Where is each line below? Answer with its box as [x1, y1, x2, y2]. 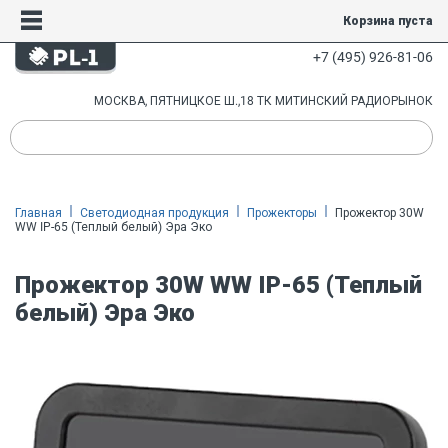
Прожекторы [247, 206, 317, 220]
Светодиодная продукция [80, 206, 229, 220]
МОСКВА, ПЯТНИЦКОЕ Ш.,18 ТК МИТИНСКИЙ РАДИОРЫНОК [94, 94, 433, 108]
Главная [15, 206, 62, 220]
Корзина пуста [342, 14, 433, 28]
